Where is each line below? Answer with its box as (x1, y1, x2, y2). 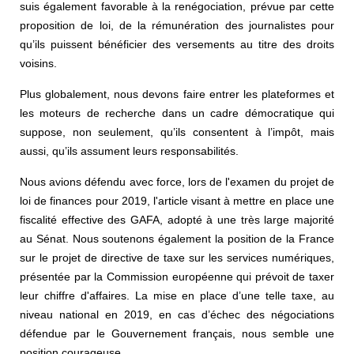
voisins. (20, 56, 57, 70)
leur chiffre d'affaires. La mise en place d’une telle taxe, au (20, 288, 334, 302)
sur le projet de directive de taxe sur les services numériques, (20, 250, 334, 264)
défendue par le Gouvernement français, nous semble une (20, 326, 334, 340)
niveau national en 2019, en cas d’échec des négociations (20, 307, 334, 321)
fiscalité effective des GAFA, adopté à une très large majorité (20, 213, 334, 226)
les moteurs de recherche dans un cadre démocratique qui (20, 106, 334, 119)
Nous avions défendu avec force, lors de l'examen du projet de (20, 175, 334, 188)
